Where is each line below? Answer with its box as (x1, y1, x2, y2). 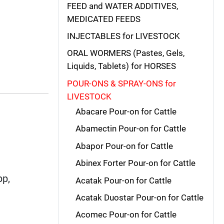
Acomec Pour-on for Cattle (75, 209, 176, 220)
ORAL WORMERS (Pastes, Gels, (67, 48, 184, 58)
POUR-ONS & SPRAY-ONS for (67, 78, 176, 88)
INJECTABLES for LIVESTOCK (67, 31, 180, 41)
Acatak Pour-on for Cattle (75, 175, 171, 185)
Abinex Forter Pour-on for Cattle (75, 158, 195, 168)
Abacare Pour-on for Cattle (75, 106, 176, 116)
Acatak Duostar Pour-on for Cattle (75, 192, 203, 202)
